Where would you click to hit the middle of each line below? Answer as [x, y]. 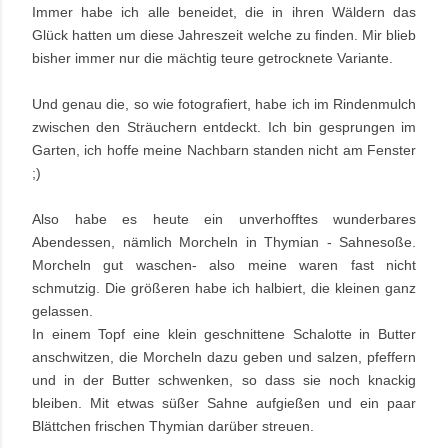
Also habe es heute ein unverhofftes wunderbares [224, 219]
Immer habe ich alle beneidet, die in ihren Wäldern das [224, 12]
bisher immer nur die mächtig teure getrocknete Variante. [212, 58]
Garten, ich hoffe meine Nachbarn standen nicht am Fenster [224, 150]
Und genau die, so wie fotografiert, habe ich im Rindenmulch [224, 104]
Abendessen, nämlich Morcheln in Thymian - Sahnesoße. [224, 242]
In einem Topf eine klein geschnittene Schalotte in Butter [224, 334]
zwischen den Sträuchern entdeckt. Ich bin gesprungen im [224, 127]
